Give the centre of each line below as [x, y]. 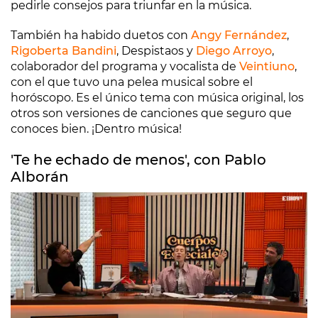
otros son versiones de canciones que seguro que [151, 113]
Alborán [40, 177]
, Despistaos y [156, 51]
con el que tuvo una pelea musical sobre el [132, 82]
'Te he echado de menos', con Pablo [138, 160]
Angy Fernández [239, 35]
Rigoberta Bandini [64, 51]
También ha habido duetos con [101, 35]
